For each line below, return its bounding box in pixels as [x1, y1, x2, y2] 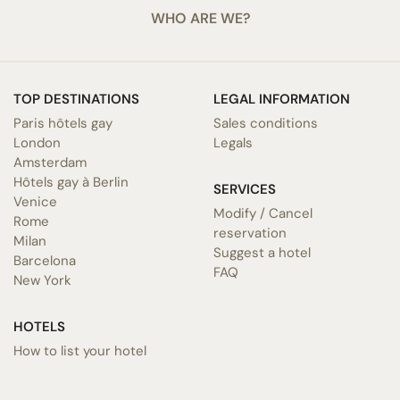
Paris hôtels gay [13, 113, 112, 132]
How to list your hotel [13, 341, 146, 360]
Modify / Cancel [213, 204, 312, 222]
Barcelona [13, 251, 76, 270]
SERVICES [213, 179, 276, 198]
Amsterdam [13, 153, 87, 171]
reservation [213, 223, 287, 242]
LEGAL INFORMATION [213, 89, 350, 108]
